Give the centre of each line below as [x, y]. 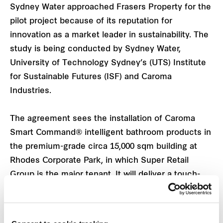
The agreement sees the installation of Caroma [103, 119]
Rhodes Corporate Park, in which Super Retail [99, 161]
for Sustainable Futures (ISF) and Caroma [91, 77]
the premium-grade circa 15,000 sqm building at [104, 147]
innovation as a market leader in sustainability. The [109, 36]
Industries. [31, 91]
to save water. [37, 203]
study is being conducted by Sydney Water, [95, 50]
